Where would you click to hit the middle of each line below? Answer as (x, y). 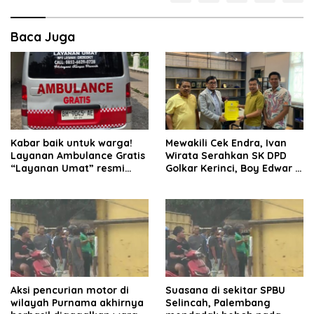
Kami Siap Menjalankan (223, 180)
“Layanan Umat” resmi (68, 168)
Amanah (187, 193)
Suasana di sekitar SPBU (225, 290)
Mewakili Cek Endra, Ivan (226, 143)
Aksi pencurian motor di (70, 290)
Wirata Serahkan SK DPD (226, 155)
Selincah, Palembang (218, 302)
